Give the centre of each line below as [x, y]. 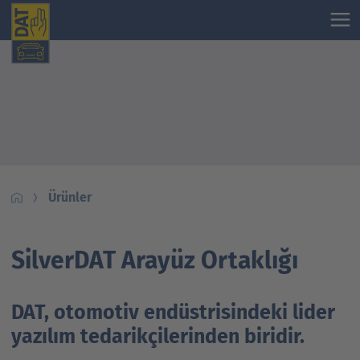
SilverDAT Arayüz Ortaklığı [155, 260]
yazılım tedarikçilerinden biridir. [158, 337]
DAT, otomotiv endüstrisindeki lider [173, 313]
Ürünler [70, 197]
